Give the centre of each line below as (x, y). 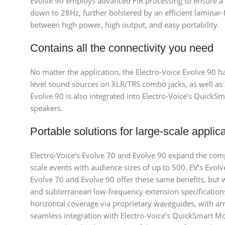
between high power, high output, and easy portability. (125, 25)
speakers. (46, 108)
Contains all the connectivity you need (122, 48)
